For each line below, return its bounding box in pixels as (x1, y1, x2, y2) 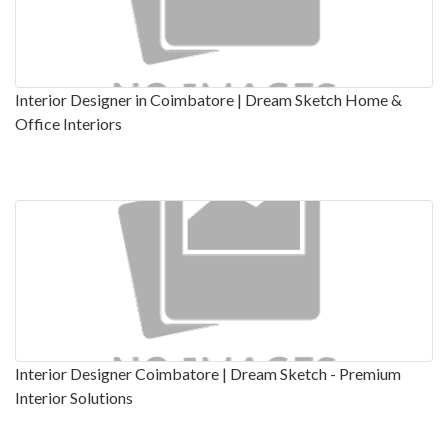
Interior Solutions (15, 388, 133, 408)
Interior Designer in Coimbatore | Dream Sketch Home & (15, 90, 402, 110)
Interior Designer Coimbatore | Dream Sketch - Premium (15, 364, 401, 384)
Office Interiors (15, 114, 122, 134)
